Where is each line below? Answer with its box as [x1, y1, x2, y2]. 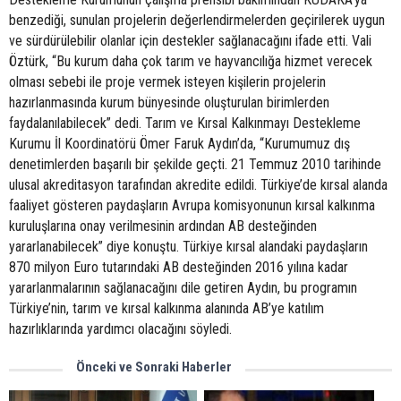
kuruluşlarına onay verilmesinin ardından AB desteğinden [9, 218, 317, 235]
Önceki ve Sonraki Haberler [76, 359, 232, 375]
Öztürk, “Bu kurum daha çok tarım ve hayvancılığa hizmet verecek [9, 53, 372, 70]
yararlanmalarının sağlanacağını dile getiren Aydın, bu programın [9, 279, 357, 296]
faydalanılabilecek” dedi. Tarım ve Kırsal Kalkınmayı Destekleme [9, 115, 361, 132]
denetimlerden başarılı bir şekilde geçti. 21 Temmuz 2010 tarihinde [9, 156, 381, 173]
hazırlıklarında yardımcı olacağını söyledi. [9, 320, 232, 337]
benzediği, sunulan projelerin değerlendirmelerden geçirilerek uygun [9, 12, 385, 29]
